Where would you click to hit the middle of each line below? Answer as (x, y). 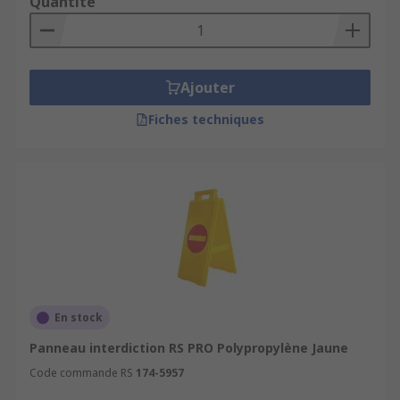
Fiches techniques (206, 119)
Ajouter (207, 87)
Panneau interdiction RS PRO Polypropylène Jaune (189, 348)
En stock (79, 317)
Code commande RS (81, 373)
